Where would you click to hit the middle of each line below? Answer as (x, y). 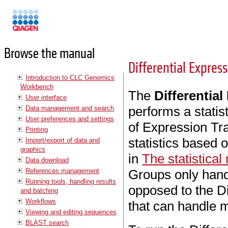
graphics (33, 149)
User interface (46, 97)
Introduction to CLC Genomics (70, 77)
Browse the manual (49, 54)
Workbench (37, 87)
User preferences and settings (70, 119)
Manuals (53, 25)
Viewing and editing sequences (71, 212)
